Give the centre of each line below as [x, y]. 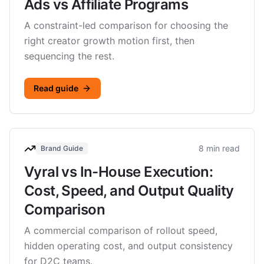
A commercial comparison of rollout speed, [121, 230]
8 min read [219, 148]
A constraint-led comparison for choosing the [126, 25]
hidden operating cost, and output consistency [128, 246]
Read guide [56, 88]
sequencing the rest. [69, 56]
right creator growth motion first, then [109, 41]
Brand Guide [62, 148]
